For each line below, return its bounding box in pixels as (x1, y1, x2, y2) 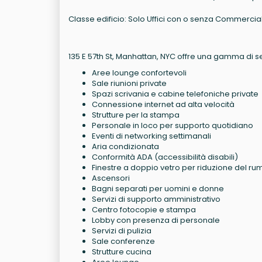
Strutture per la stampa (92, 109, 180, 121)
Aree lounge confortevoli (92, 67, 187, 79)
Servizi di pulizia (92, 225, 151, 237)
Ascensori (92, 173, 130, 184)
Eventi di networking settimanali (92, 130, 211, 142)
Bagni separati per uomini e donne (92, 183, 224, 195)
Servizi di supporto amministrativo (92, 194, 220, 205)
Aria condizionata (92, 141, 159, 153)
